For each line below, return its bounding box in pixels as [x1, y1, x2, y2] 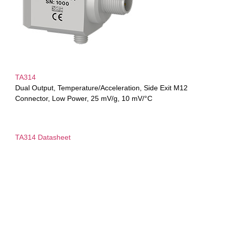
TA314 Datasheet [15, 133, 71, 142]
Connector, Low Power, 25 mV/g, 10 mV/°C [15, 94, 152, 103]
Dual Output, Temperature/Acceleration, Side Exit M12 [15, 84, 188, 92]
